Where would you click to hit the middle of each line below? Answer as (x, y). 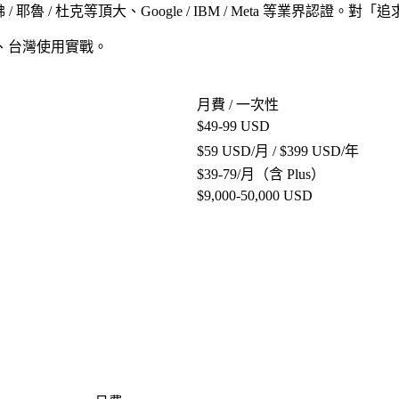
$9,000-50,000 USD (255, 195)
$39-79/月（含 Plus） (261, 174)
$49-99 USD (233, 126)
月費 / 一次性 (238, 104)
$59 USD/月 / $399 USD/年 (278, 151)
